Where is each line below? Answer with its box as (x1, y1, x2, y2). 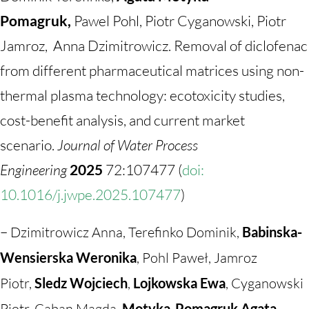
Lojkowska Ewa (133, 275, 226, 291)
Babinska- (239, 223, 302, 240)
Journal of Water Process (57, 136, 198, 154)
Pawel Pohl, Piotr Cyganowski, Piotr (74, 12, 286, 30)
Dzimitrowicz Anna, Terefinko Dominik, (10, 223, 239, 241)
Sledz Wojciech (32, 275, 128, 291)
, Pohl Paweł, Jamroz (137, 249, 257, 266)
